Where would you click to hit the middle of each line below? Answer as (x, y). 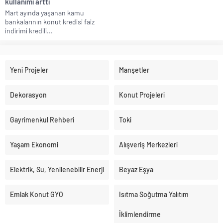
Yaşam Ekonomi (34, 145)
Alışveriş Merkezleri (148, 145)
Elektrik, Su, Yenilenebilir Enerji (57, 170)
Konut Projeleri (142, 95)
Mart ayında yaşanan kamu (45, 13)
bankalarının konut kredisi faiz (50, 22)
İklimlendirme (140, 215)
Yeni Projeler (29, 70)
